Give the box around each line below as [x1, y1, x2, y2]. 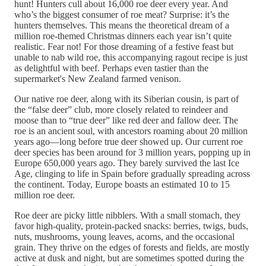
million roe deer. [14, 190, 75, 201]
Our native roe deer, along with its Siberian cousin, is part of [14, 94, 239, 104]
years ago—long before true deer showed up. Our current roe [14, 137, 243, 147]
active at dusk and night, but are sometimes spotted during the [14, 253, 244, 264]
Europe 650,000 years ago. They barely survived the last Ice [14, 158, 239, 169]
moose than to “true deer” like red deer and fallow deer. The [14, 115, 238, 126]
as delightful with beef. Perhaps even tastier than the [14, 63, 208, 74]
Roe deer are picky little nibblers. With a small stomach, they [14, 210, 240, 221]
